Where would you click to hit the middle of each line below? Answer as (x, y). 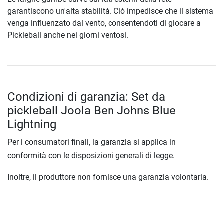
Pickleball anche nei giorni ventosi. (68, 35)
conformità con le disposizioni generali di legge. (91, 155)
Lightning (32, 124)
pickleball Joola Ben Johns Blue (92, 110)
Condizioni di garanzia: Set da (86, 96)
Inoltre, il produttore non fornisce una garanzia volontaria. (108, 177)
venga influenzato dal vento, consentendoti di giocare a (104, 23)
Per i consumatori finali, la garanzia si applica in (92, 142)
